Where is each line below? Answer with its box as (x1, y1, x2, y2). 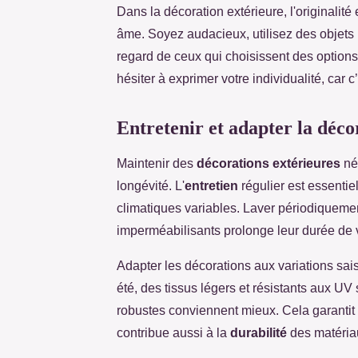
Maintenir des (117, 156, 197, 170)
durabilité (230, 325, 287, 340)
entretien (185, 178, 238, 193)
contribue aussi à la (117, 325, 230, 340)
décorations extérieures (197, 156, 340, 170)
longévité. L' (117, 178, 185, 193)
